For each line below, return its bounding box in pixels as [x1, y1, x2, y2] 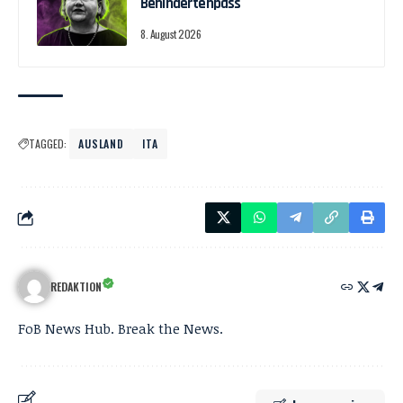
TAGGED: [29, 136, 67, 152]
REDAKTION [50, 279, 102, 295]
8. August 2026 [140, 26, 201, 42]
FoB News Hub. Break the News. [18, 319, 223, 338]
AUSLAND [78, 136, 125, 152]
